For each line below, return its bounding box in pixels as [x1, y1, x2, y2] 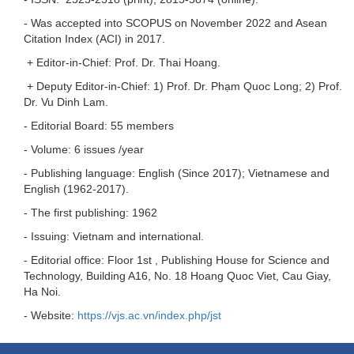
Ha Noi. [24, 284, 61, 298]
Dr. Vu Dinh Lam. [24, 95, 108, 108]
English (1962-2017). [24, 182, 129, 195]
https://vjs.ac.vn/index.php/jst [77, 308, 221, 322]
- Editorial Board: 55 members [24, 119, 174, 132]
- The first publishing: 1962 [24, 205, 157, 219]
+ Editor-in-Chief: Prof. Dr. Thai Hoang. [24, 55, 220, 69]
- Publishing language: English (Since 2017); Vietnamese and [24, 166, 330, 179]
